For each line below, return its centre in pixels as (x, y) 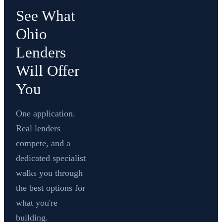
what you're (37, 203)
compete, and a (43, 143)
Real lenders (38, 128)
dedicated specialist (51, 158)
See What (46, 16)
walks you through (49, 173)
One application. (46, 113)
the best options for (51, 188)
